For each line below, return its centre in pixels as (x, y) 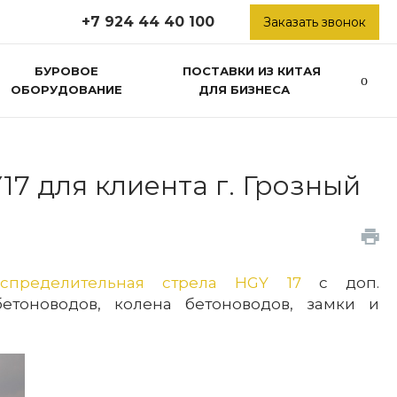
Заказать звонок (315, 22)
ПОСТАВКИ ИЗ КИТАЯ (251, 70)
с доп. (340, 283)
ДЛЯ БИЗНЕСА (244, 89)
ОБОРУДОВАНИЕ (66, 89)
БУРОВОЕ (66, 70)
